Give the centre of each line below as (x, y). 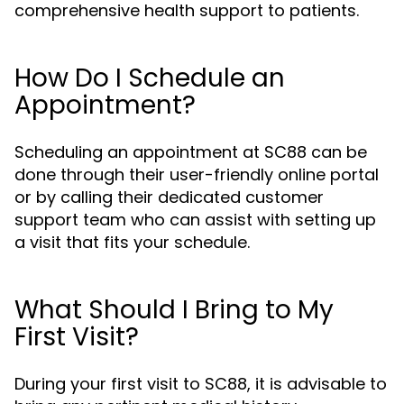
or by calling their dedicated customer (169, 197)
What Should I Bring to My (174, 310)
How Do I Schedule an (150, 78)
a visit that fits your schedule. (132, 242)
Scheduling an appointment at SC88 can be (191, 152)
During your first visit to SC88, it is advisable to (201, 384)
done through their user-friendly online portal (197, 174)
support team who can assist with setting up (195, 220)
